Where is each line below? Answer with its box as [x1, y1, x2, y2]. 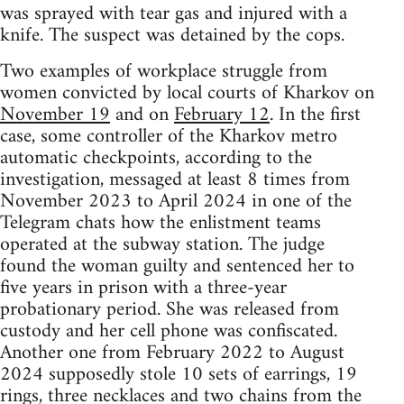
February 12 [174, 97, 270, 133]
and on [110, 97, 174, 133]
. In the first [270, 97, 361, 133]
